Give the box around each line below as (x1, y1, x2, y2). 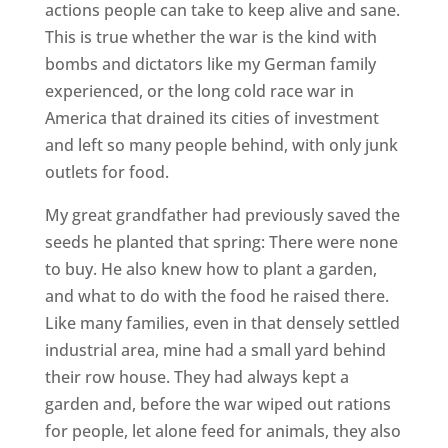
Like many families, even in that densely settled (44, 312, 400, 334)
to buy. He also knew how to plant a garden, (44, 258, 377, 280)
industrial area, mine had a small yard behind (44, 339, 386, 361)
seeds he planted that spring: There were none (44, 231, 398, 253)
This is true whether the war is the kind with (44, 26, 377, 48)
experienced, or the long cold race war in (44, 80, 354, 102)
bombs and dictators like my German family (44, 53, 376, 75)
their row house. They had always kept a (44, 366, 349, 388)
